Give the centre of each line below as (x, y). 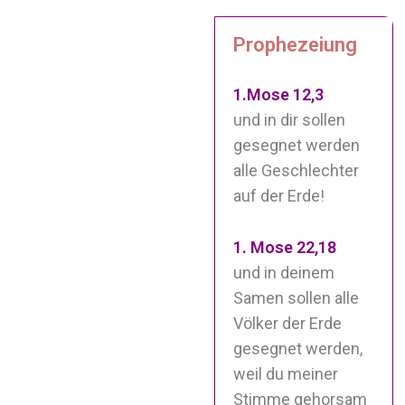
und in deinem (284, 273)
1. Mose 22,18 (285, 248)
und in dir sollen (290, 120)
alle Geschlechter (297, 171)
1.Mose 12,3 (279, 95)
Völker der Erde (288, 324)
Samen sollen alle (297, 298)
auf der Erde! (279, 196)
